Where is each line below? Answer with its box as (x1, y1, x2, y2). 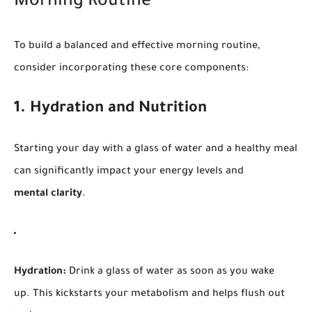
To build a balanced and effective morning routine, (14, 40, 260, 52)
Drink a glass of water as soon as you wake (66, 266, 274, 278)
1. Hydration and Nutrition (14, 100, 207, 118)
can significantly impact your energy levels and (14, 166, 244, 178)
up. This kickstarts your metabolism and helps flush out (14, 288, 285, 300)
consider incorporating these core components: (14, 63, 249, 75)
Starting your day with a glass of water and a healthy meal (14, 143, 297, 155)
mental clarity (14, 188, 82, 200)
